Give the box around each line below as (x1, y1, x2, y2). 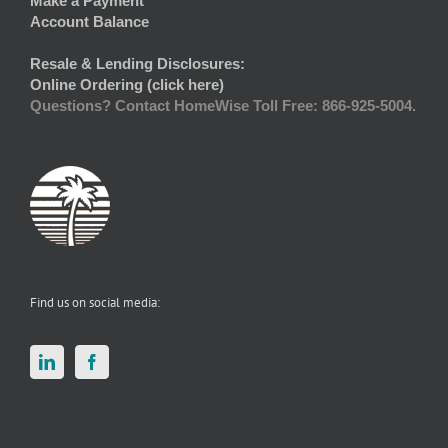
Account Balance (30, 13, 149, 31)
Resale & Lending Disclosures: (30, 55, 245, 73)
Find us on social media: (30, 294, 160, 312)
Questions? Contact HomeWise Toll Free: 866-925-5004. (30, 97, 416, 115)
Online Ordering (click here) (30, 76, 224, 94)
